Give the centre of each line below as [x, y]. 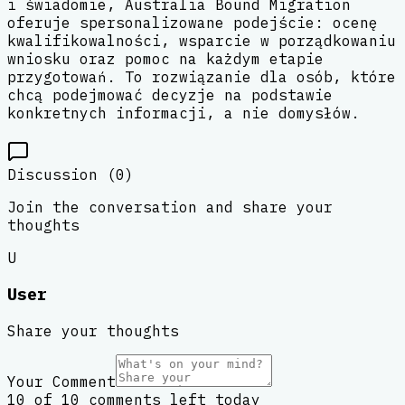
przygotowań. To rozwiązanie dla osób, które [202, 76]
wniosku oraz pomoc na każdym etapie [165, 58]
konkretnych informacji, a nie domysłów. [184, 113]
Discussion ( [61, 174]
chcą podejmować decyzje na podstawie [170, 94]
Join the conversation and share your [170, 207]
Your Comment [61, 382]
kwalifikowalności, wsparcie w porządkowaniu [202, 40]
